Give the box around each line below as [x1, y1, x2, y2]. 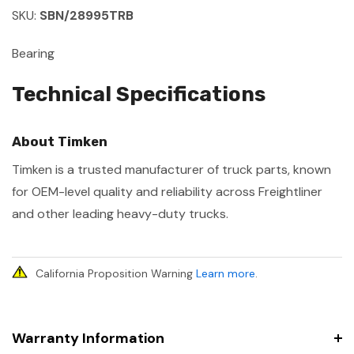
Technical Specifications [12, 81, 265, 107]
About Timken [12, 133, 107, 149]
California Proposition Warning [36, 265, 196, 281]
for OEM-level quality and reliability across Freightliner [12, 183, 322, 200]
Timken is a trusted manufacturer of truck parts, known [12, 160, 331, 178]
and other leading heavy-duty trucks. [12, 205, 228, 222]
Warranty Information [12, 328, 164, 348]
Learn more [196, 265, 255, 281]
